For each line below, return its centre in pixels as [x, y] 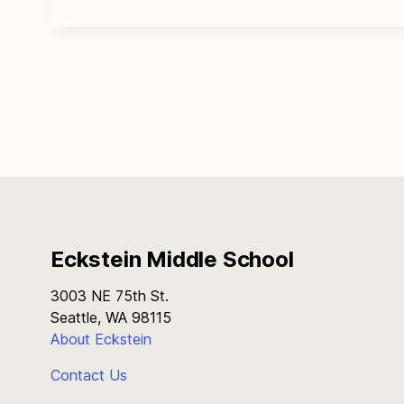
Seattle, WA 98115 [111, 317]
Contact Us [89, 375]
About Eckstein [101, 339]
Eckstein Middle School [172, 259]
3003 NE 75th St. [110, 295]
